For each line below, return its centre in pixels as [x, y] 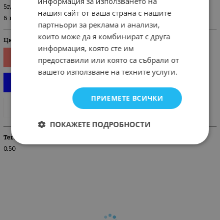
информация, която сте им [86, 48]
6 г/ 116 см [21, 18]
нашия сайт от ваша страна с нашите [105, 13]
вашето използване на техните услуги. [108, 71]
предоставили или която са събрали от [109, 60]
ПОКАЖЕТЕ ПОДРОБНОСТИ [100, 124]
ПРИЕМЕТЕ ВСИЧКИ [127, 98]
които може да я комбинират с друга [104, 36]
